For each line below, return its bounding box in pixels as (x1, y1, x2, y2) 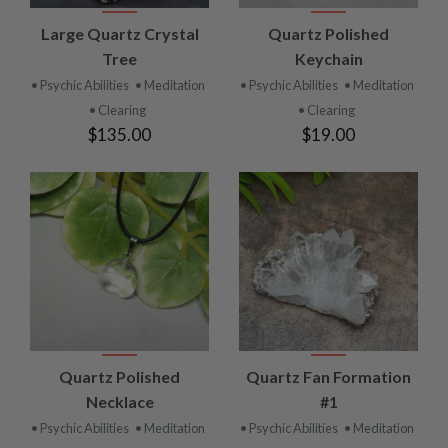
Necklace (85, 391, 154, 411)
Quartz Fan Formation (246, 366, 411, 386)
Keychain (294, 48, 363, 68)
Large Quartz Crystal (40, 23, 199, 43)
